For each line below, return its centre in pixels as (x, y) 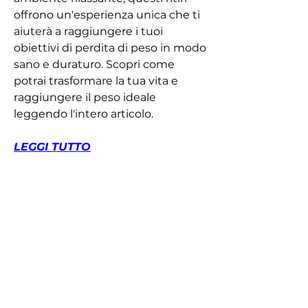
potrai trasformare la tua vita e (96, 80)
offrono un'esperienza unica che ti (107, 14)
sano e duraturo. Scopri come (94, 64)
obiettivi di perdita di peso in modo (110, 47)
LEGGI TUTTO (52, 146)
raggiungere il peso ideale (85, 97)
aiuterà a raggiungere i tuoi (88, 31)
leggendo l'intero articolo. (84, 113)
